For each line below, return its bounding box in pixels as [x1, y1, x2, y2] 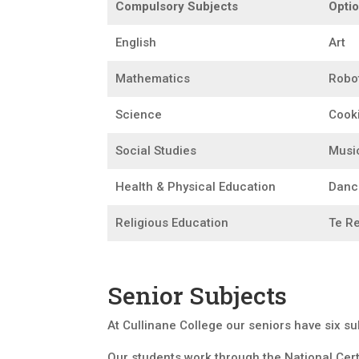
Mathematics [115, 71, 191, 86]
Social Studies [115, 143, 197, 158]
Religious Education [115, 215, 229, 230]
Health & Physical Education [115, 179, 276, 194]
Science [115, 107, 163, 122]
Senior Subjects [107, 280, 288, 312]
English [115, 34, 157, 50]
